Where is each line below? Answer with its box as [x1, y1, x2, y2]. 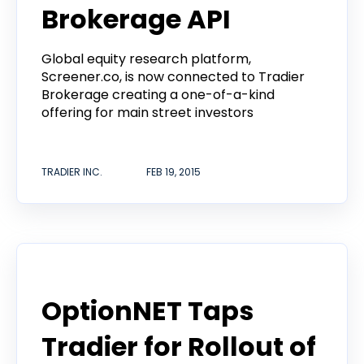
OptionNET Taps [41, 292, 253, 330]
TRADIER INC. [41, 165, 102, 180]
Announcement [41, 267, 140, 284]
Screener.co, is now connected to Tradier [41, 67, 305, 86]
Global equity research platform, [41, 49, 251, 68]
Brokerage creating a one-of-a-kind [41, 84, 275, 104]
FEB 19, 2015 [146, 165, 201, 180]
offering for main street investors [41, 102, 253, 122]
